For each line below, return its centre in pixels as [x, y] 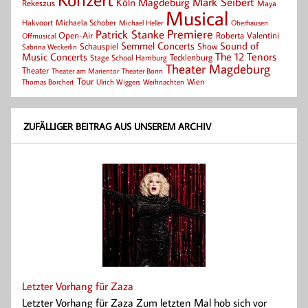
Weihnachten [164, 82]
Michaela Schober [86, 23]
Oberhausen [250, 23]
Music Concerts [55, 57]
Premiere [190, 34]
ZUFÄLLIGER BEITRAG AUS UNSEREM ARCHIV [117, 126]
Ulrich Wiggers [118, 82]
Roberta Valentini [247, 35]
